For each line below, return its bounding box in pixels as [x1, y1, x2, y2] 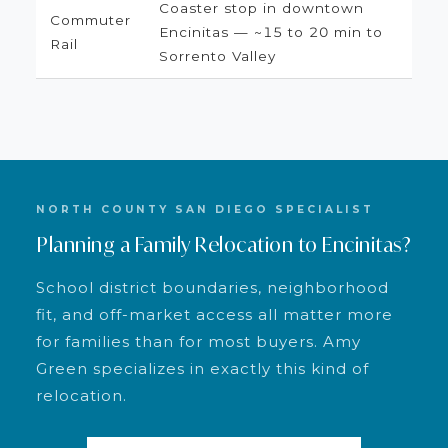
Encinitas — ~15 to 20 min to [158, 24, 383, 40]
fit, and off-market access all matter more [35, 304, 393, 324]
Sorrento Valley [158, 48, 276, 64]
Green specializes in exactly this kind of [35, 358, 369, 378]
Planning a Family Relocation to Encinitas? [37, 231, 411, 257]
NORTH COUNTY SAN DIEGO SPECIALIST [35, 202, 374, 216]
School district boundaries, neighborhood [35, 277, 389, 297]
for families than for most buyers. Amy [35, 331, 361, 351]
